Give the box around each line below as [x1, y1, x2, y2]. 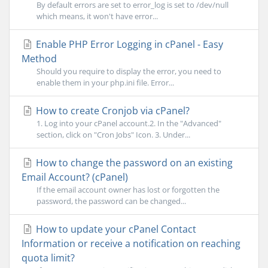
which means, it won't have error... [36, 11, 158, 22]
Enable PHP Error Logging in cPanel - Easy [33, 38, 223, 51]
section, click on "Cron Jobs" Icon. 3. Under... [36, 129, 190, 140]
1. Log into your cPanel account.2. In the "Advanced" [36, 118, 221, 129]
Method [22, 52, 57, 65]
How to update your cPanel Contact [33, 223, 196, 236]
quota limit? [22, 251, 75, 264]
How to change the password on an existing [33, 156, 233, 169]
